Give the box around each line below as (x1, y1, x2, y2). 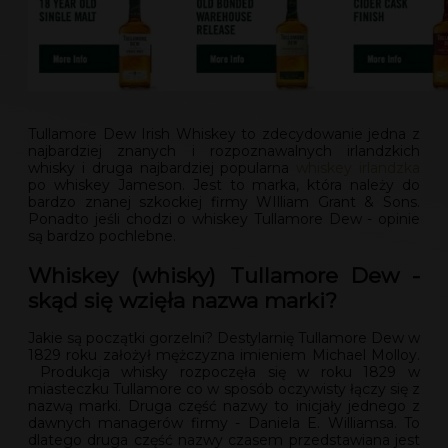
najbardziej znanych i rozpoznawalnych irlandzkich (28, 142, 420, 161)
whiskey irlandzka (296, 159, 421, 178)
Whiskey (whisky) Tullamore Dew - (28, 262, 420, 288)
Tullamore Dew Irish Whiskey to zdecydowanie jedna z (28, 125, 420, 144)
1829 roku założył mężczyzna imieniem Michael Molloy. (28, 346, 420, 365)
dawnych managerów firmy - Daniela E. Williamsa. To (28, 414, 420, 433)
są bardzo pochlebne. (28, 227, 176, 246)
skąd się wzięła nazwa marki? (28, 287, 337, 313)
